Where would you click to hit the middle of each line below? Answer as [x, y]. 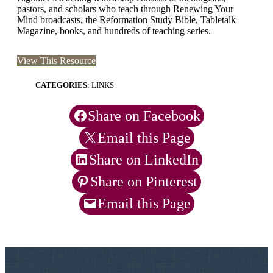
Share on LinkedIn [144, 160]
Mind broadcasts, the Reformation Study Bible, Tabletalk [126, 20]
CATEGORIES [61, 85]
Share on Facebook [144, 116]
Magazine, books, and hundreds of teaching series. [114, 31]
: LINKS [101, 85]
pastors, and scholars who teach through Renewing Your [125, 9]
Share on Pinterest [144, 182]
